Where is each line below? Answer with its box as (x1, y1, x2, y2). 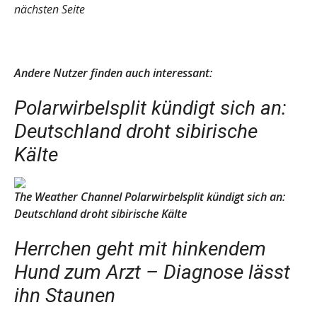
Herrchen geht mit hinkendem (14, 236, 266, 260)
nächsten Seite (14, 1, 85, 18)
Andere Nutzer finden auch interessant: (14, 64, 215, 81)
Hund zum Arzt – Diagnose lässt (14, 260, 290, 284)
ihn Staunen (14, 283, 115, 307)
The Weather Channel (14, 188, 122, 204)
